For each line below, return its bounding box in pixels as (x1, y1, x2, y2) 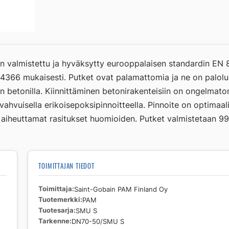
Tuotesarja (38, 207, 74, 215)
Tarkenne (38, 217, 70, 225)
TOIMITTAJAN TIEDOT (38, 161, 95, 171)
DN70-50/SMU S (72, 217, 125, 226)
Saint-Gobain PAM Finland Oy (74, 185, 168, 194)
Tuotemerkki (38, 196, 81, 204)
